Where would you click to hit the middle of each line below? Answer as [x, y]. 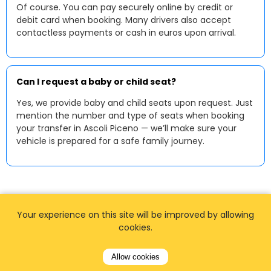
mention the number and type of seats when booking [130, 116]
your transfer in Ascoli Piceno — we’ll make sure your [126, 128]
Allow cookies [135, 257]
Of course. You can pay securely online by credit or [125, 7]
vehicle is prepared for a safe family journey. [110, 141]
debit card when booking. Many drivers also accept [124, 20]
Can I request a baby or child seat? [96, 82]
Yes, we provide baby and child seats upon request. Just [135, 103]
